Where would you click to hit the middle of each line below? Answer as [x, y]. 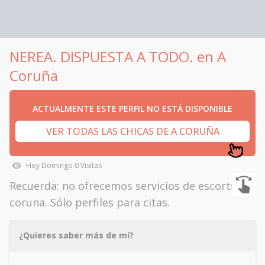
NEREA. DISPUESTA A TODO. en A [118, 56]
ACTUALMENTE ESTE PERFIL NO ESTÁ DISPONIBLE [132, 109]
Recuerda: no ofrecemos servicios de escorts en [130, 186]
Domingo [57, 165]
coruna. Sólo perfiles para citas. [90, 202]
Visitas [90, 165]
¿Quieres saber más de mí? [76, 235]
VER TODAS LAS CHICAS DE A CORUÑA [132, 131]
